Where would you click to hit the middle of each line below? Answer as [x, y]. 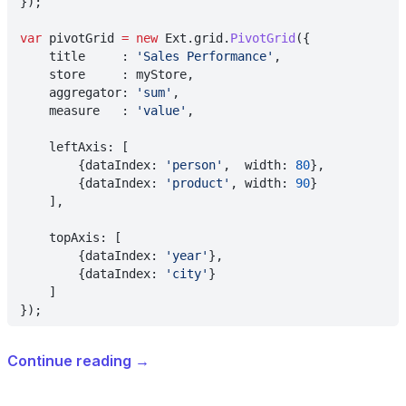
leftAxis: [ [74, 147]
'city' [187, 274]
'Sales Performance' [205, 56]
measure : [78, 111]
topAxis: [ [71, 237]
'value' [161, 111]
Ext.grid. [194, 38]
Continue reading [71, 361]
